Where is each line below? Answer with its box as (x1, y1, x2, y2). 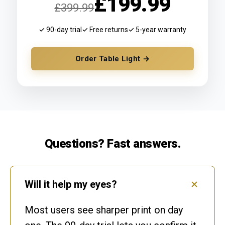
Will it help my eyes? (25, 178, 117, 190)
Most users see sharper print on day (25, 203, 183, 216)
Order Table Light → (75, 54, 150, 63)
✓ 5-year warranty (128, 25, 186, 34)
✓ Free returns (82, 25, 128, 34)
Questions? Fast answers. (44, 136, 181, 151)
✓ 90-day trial (39, 25, 82, 34)
